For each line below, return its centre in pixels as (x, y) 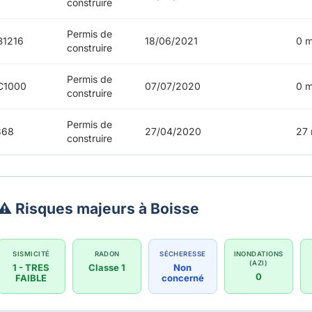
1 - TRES (31, 268)
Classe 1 (107, 268)
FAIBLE (31, 278)
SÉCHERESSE (183, 254)
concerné (182, 278)
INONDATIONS (258, 254)
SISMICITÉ (31, 254)
